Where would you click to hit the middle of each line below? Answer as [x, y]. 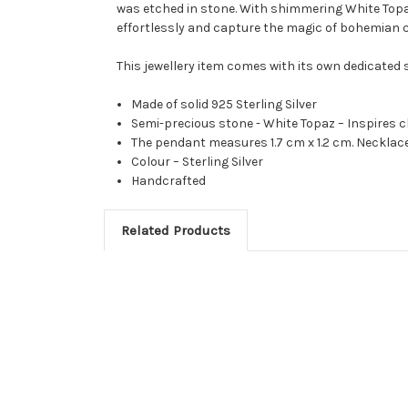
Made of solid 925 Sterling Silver [224, 104]
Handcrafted [169, 180]
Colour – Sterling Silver [198, 161]
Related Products [175, 230]
